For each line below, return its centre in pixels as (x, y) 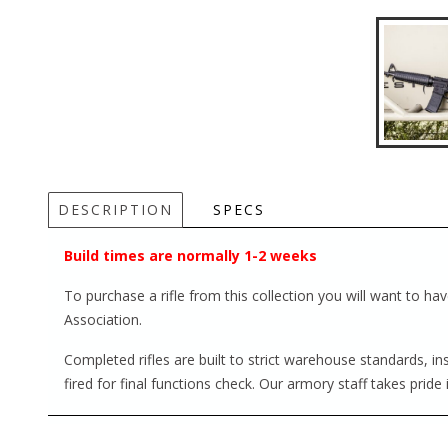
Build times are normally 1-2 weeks (190, 255)
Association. (103, 319)
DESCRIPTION (115, 209)
